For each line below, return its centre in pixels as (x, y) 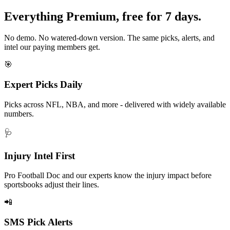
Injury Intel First (40, 156)
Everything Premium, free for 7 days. (103, 16)
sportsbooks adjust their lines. (52, 185)
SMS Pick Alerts (38, 222)
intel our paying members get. (52, 47)
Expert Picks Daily (43, 85)
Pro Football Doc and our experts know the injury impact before (108, 176)
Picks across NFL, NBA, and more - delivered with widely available (115, 104)
